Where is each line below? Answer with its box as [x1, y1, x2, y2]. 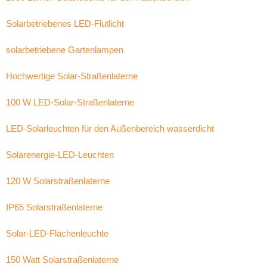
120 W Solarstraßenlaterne [6, 176, 110, 186]
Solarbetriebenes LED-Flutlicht [6, 18, 124, 29]
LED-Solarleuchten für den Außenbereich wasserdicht [6, 123, 214, 133]
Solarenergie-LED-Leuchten [6, 150, 114, 160]
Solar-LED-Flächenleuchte [6, 228, 108, 238]
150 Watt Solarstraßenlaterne [6, 254, 119, 265]
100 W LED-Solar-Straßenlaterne [6, 97, 134, 107]
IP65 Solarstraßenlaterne [6, 202, 103, 212]
